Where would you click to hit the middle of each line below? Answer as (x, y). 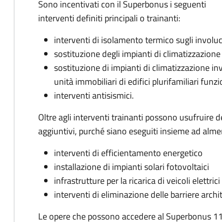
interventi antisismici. (94, 95)
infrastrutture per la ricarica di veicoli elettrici (137, 181)
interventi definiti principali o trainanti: (109, 18)
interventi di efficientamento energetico (128, 153)
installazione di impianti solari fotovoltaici (132, 167)
